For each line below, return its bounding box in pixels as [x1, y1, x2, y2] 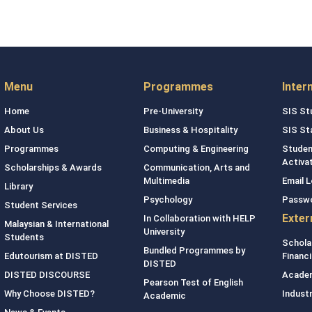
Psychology [143, 194, 192, 205]
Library [4, 181, 33, 192]
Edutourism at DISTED [4, 251, 98, 261]
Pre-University [143, 106, 203, 116]
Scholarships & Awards [4, 162, 102, 173]
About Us [4, 125, 44, 135]
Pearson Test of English [143, 277, 243, 288]
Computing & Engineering [143, 143, 249, 154]
